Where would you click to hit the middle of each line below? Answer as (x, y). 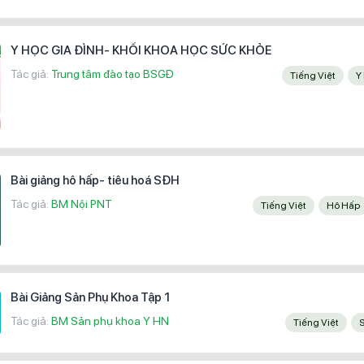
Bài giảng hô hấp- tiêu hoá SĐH (95, 180)
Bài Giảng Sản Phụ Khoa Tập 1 (90, 297)
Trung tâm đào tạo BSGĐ (113, 74)
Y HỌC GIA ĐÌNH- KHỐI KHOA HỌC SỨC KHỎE (141, 50)
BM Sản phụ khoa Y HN (110, 321)
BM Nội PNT (82, 204)
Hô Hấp (347, 205)
